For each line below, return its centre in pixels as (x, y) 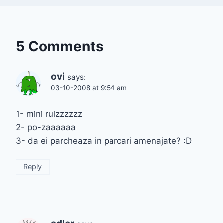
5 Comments (60, 46)
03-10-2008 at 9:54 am (89, 87)
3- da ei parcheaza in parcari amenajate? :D (104, 141)
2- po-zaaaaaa (46, 127)
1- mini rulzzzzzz (49, 114)
